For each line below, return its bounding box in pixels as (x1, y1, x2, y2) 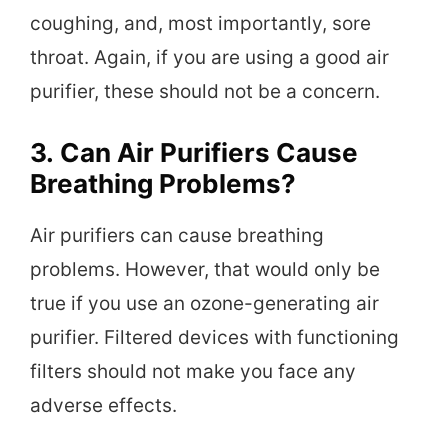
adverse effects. (30, 394, 177, 418)
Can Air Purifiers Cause (60, 137, 358, 169)
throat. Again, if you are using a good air (30, 45, 389, 69)
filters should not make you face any (30, 360, 356, 384)
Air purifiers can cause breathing (30, 224, 324, 248)
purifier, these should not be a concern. (30, 79, 380, 103)
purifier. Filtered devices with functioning (30, 326, 399, 350)
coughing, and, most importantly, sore (30, 11, 371, 35)
